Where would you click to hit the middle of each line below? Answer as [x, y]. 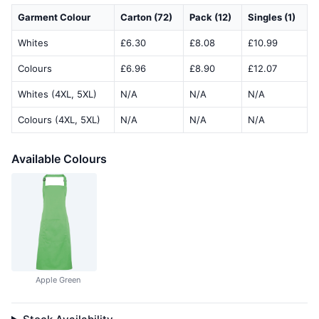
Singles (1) [272, 17]
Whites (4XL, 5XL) [57, 94]
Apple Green [58, 279]
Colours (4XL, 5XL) [59, 120]
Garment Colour [54, 17]
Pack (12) [210, 17]
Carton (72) [146, 17]
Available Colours [59, 159]
